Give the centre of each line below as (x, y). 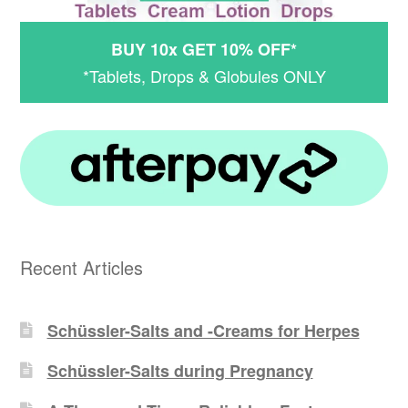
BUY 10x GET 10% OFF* (204, 49)
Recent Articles (82, 268)
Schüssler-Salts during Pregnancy (180, 370)
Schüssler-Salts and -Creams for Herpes (203, 330)
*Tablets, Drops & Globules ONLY (204, 75)
